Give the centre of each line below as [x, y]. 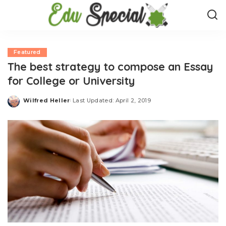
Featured [27, 52]
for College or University [71, 80]
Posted [35, 104]
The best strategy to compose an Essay [110, 66]
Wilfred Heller [47, 100]
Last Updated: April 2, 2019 [112, 100]
